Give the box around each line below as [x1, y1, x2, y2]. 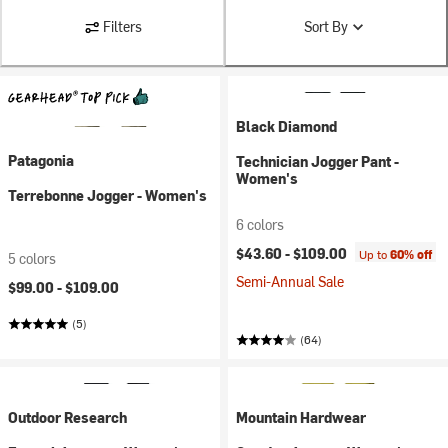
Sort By [303, 17, 348, 36]
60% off [390, 246, 432, 262]
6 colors [236, 215, 284, 234]
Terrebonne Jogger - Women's [8, 186, 207, 205]
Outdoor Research [8, 408, 127, 427]
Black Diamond [236, 117, 337, 136]
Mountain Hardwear [236, 408, 366, 427]
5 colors [8, 249, 56, 268]
